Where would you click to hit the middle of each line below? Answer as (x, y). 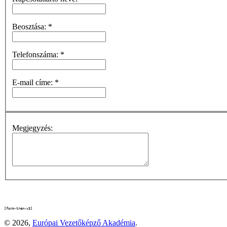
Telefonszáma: (36, 54)
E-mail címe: (33, 82)
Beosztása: (30, 26)
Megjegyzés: (32, 128)
